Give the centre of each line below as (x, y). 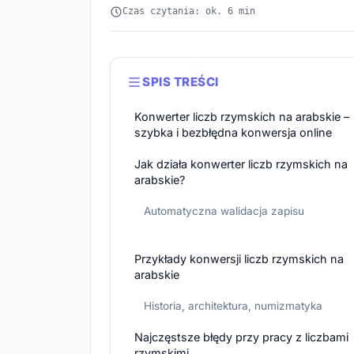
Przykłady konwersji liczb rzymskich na (239, 259)
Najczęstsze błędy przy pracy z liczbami (241, 337)
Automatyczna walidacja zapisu (224, 211)
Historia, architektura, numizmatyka (233, 306)
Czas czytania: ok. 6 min (189, 11)
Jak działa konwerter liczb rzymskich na (241, 164)
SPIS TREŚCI (181, 82)
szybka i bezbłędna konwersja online (233, 133)
